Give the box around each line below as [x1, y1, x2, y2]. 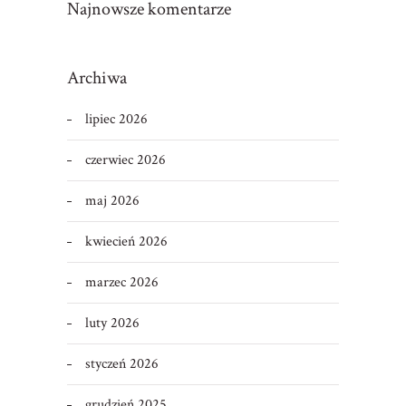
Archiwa [66, 65, 127, 90]
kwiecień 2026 [84, 231, 168, 251]
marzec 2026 [84, 272, 159, 292]
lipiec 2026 [84, 109, 148, 129]
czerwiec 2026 [84, 150, 166, 169]
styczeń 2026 [84, 353, 159, 373]
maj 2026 [84, 190, 140, 210]
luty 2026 [84, 313, 140, 333]
